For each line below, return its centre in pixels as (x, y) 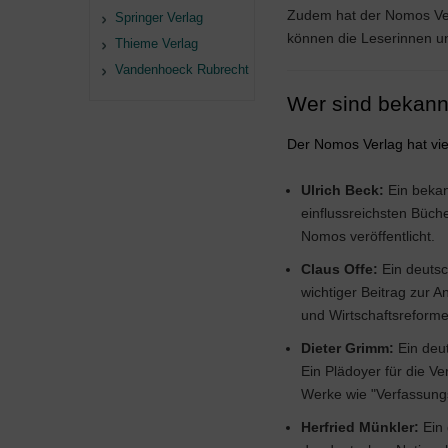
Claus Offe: (339, 269)
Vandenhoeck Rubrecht (182, 69)
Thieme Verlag (156, 43)
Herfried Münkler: (360, 427)
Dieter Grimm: (347, 348)
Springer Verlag (159, 17)
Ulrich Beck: (342, 190)
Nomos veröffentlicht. (368, 236)
